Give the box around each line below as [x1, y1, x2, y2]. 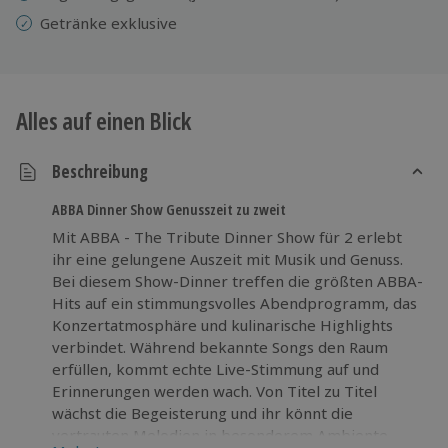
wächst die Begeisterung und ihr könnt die [52, 402, 353, 423]
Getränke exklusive [40, 12, 177, 33]
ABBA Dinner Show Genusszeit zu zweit [52, 198, 286, 219]
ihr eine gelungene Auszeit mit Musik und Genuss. [52, 248, 403, 269]
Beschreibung [52, 160, 148, 184]
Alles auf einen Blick [16, 103, 191, 137]
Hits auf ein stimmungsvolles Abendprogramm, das [52, 292, 417, 313]
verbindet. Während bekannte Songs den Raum [52, 336, 388, 357]
